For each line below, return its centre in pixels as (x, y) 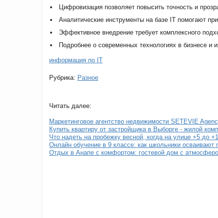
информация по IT (76, 60)
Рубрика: (63, 78)
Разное (88, 78)
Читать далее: (70, 106)
